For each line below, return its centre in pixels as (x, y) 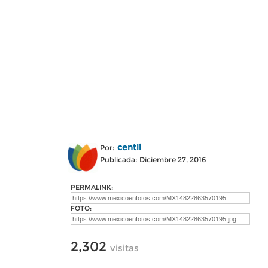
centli (129, 147)
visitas (124, 248)
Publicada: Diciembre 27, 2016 (153, 159)
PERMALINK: (92, 187)
